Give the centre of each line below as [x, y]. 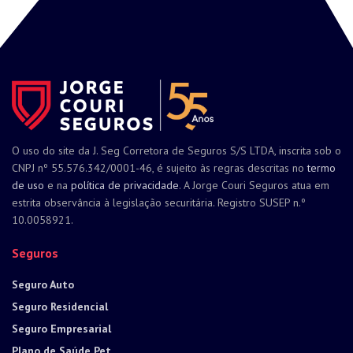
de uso [28, 185]
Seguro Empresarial [61, 328]
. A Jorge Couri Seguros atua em [254, 185]
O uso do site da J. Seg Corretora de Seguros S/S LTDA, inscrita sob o [176, 150]
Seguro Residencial [60, 306]
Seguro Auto [43, 284]
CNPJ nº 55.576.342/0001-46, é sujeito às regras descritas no [160, 167]
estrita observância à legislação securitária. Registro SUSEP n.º [159, 202]
